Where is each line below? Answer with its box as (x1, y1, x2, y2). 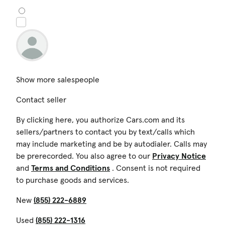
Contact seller (16, 94, 66, 104)
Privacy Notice (152, 150, 206, 161)
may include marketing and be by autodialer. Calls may (16, 138, 207, 149)
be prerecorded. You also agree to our (16, 150, 152, 161)
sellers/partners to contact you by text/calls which (16, 126, 195, 137)
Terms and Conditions (31, 162, 110, 173)
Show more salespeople (16, 74, 99, 84)
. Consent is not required (110, 162, 200, 173)
